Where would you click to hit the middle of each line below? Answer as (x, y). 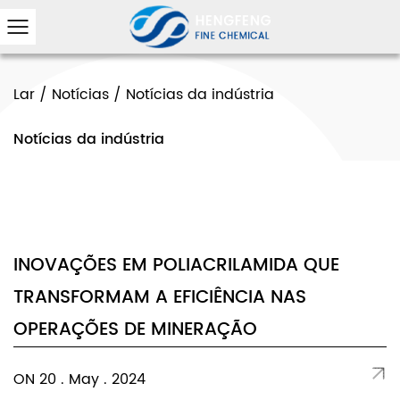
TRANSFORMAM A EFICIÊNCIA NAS (160, 298)
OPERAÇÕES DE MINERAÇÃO (135, 330)
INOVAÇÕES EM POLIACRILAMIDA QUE (176, 266)
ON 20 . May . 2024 (79, 379)
